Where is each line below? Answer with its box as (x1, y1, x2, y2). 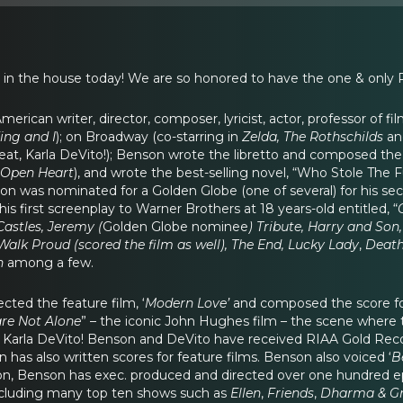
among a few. (4, 254, 94, 271)
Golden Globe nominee (103, 218, 248, 235)
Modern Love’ (145, 294, 229, 311)
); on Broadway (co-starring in (56, 128, 242, 145)
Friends (267, 384, 314, 401)
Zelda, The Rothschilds (242, 128, 383, 145)
